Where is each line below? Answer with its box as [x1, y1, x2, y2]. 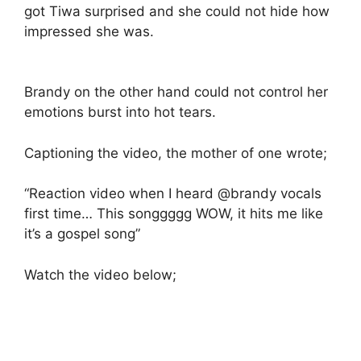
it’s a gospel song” [24, 226, 140, 242]
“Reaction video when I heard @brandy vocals [24, 185, 322, 201]
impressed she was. [24, 23, 154, 39]
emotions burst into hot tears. [24, 104, 216, 120]
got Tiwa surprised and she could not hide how [24, 2, 330, 19]
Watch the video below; [24, 266, 176, 283]
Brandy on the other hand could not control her [24, 84, 328, 100]
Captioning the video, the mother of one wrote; [24, 144, 327, 161]
